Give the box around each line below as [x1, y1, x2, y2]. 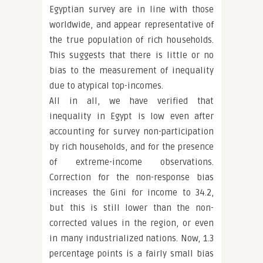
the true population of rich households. [49, 35, 214, 45]
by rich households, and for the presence [49, 141, 214, 152]
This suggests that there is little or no [49, 50, 214, 60]
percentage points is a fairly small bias [49, 248, 214, 259]
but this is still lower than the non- [49, 203, 214, 213]
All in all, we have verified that [49, 96, 214, 106]
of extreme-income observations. [49, 157, 214, 167]
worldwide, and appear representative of [49, 19, 214, 30]
